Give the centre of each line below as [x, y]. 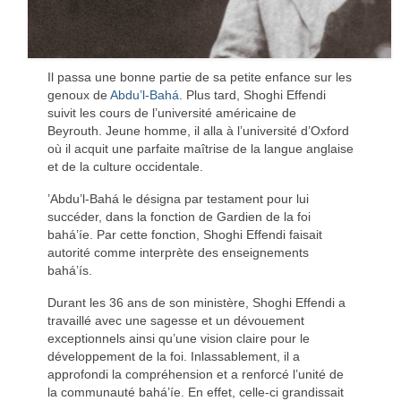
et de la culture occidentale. [125, 166]
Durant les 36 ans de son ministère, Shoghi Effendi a [196, 302]
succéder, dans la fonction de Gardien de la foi [179, 216]
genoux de [78, 94]
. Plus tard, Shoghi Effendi [252, 94]
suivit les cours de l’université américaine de [171, 112]
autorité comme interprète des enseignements [178, 252]
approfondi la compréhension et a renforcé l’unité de [195, 374]
